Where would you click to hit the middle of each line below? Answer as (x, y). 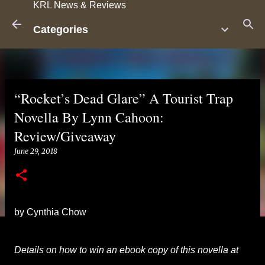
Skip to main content (132, 14)
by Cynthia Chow (50, 212)
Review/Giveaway (65, 136)
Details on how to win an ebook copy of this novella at (126, 250)
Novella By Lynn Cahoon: (89, 117)
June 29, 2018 (36, 151)
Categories (61, 30)
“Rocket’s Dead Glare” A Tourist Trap (124, 98)
